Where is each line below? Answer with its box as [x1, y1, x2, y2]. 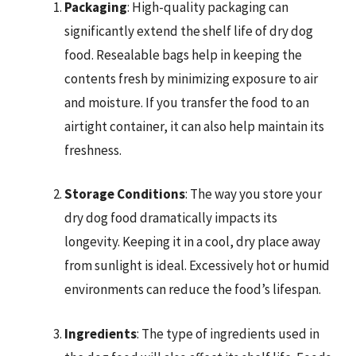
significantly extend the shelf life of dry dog [64, 21, 313, 40]
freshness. [64, 141, 122, 159]
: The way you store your [185, 185, 322, 203]
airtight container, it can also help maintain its [64, 117, 324, 135]
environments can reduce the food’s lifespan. [64, 281, 321, 298]
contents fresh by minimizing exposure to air [64, 69, 318, 87]
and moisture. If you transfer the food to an [64, 93, 309, 111]
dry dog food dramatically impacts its [64, 209, 277, 226]
